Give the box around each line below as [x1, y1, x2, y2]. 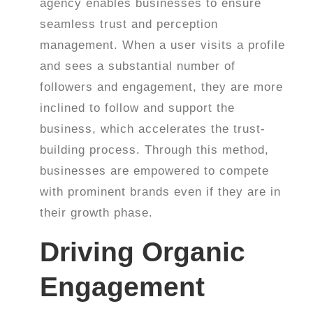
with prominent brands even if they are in [40, 184, 282, 198]
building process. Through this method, [40, 143, 270, 156]
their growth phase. [40, 205, 154, 219]
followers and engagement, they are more [40, 80, 284, 94]
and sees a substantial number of [40, 59, 236, 73]
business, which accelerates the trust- [40, 122, 266, 136]
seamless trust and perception [40, 17, 219, 31]
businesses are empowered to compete [40, 163, 270, 177]
